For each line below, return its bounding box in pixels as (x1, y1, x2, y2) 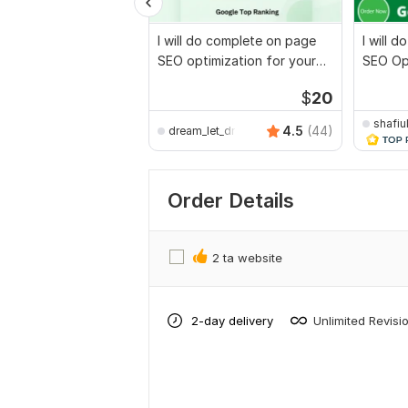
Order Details (168, 189, 294, 212)
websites (158, 73, 211, 88)
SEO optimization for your (158, 53, 316, 68)
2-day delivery (191, 312, 273, 328)
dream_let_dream (168, 123, 258, 138)
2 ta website (212, 250, 282, 265)
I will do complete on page (158, 33, 316, 48)
